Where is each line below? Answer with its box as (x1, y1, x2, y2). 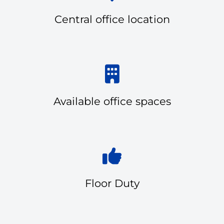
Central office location (54, 12, 170, 25)
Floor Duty (84, 176, 139, 189)
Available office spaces (53, 94, 171, 107)
